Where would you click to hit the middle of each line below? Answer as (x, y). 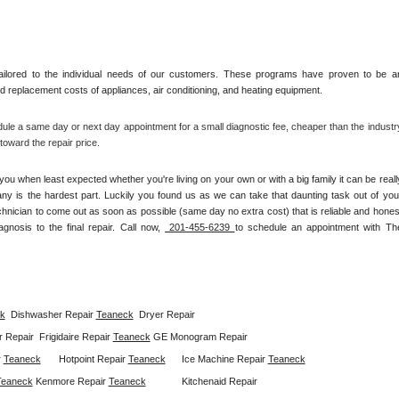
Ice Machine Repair (224, 358)
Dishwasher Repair (53, 314)
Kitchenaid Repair (220, 381)
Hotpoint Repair (93, 358)
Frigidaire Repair (76, 336)
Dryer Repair (168, 314)
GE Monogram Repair (201, 336)
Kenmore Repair (72, 381)
